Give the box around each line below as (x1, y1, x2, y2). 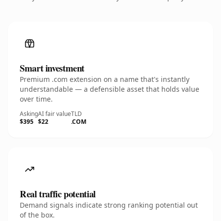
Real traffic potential (20, 187, 96, 200)
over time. (20, 94, 53, 104)
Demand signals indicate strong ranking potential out (20, 200, 198, 210)
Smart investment (20, 61, 85, 74)
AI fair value (38, 110, 71, 118)
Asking (20, 110, 38, 118)
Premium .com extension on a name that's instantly (20, 74, 189, 84)
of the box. (20, 210, 55, 220)
